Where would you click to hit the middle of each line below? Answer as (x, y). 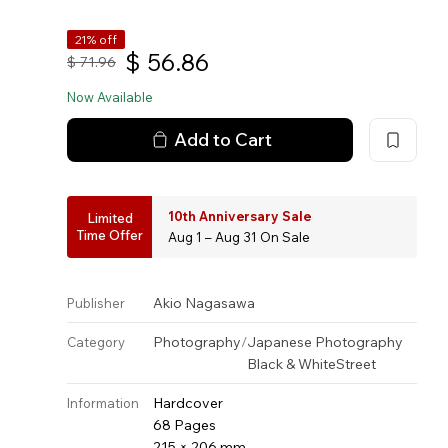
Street (356, 364)
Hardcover (188, 403)
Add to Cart (223, 139)
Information (103, 403)
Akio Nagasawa (204, 303)
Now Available (110, 97)
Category (96, 342)
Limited (109, 218)
